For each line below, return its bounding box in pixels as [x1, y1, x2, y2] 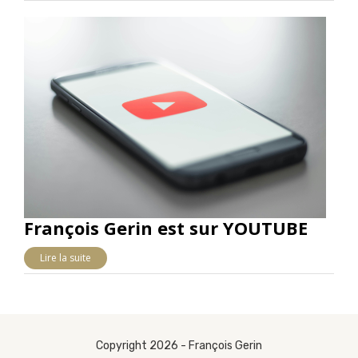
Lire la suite [40, 250, 91, 265]
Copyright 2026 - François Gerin [96, 339, 262, 352]
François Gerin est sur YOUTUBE [24, 215, 308, 240]
